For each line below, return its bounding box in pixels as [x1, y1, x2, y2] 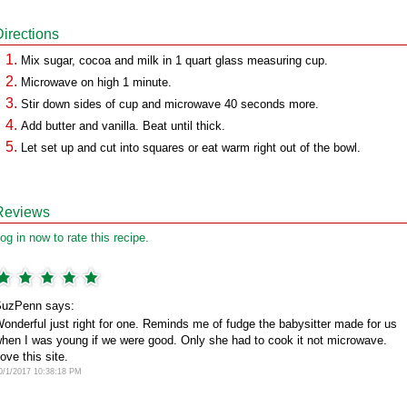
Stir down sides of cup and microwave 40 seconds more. [21, 97, 319, 111]
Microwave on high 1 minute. [21, 75, 172, 89]
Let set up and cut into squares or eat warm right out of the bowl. [21, 141, 361, 154]
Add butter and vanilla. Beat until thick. [21, 119, 225, 133]
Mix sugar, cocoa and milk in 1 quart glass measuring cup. [21, 54, 328, 67]
